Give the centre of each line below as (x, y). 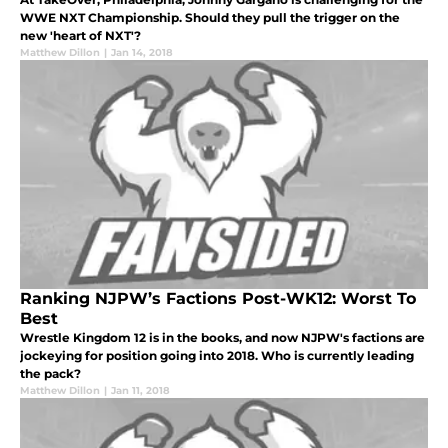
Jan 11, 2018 (140, 390)
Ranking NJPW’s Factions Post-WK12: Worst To (218, 298)
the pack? (50, 373)
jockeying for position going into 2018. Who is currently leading (217, 355)
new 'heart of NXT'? (80, 35)
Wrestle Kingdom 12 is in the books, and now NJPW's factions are (222, 337)
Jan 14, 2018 (142, 52)
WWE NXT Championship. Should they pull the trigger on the (210, 17)
